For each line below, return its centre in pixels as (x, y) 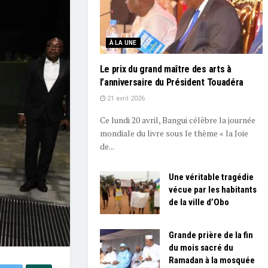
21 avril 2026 (125, 99)
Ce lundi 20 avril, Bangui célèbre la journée (177, 120)
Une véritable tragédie (211, 177)
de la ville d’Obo (199, 202)
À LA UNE (123, 43)
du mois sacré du (201, 247)
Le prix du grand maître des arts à (165, 69)
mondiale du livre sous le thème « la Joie (174, 133)
